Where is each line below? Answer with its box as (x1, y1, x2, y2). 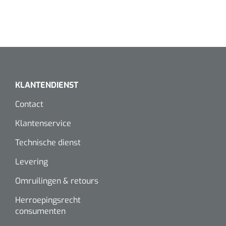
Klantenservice (15, 118, 71, 129)
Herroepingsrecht (15, 194, 81, 205)
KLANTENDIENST (15, 79, 78, 90)
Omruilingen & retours (15, 175, 98, 186)
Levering (15, 156, 48, 167)
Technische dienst (15, 137, 81, 148)
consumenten (15, 205, 66, 216)
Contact (15, 98, 43, 109)
